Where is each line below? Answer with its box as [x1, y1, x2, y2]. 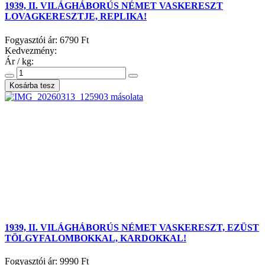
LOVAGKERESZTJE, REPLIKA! [5, 11, 147, 22]
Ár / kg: [5, 56, 34, 66]
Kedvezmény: [5, 45, 57, 56]
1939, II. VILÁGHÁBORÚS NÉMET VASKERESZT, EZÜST [5, 222, 259, 232]
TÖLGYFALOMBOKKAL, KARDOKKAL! [5, 232, 186, 243]
